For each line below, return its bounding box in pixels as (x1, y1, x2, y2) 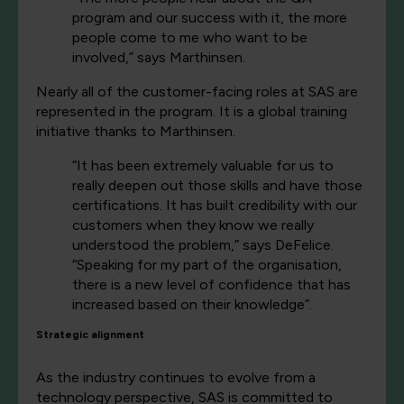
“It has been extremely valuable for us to (72, 157, 334, 175)
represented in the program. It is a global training (36, 103, 347, 121)
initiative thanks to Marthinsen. (36, 123, 235, 141)
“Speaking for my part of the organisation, (72, 256, 342, 274)
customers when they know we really (72, 216, 314, 234)
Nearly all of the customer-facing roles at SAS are (36, 83, 358, 101)
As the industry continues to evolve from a (36, 369, 316, 387)
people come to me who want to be (72, 29, 308, 47)
